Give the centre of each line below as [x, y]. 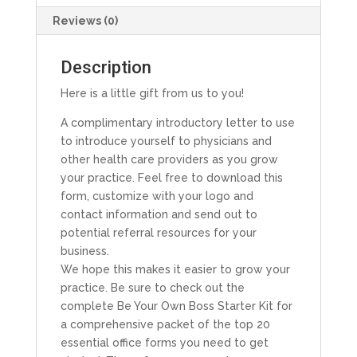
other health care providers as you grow [169, 159]
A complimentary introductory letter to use [177, 122]
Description [106, 67]
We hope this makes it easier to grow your [175, 269]
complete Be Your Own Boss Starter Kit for [176, 306]
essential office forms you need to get [164, 342]
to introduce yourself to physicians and [166, 141]
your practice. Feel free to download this [171, 177]
